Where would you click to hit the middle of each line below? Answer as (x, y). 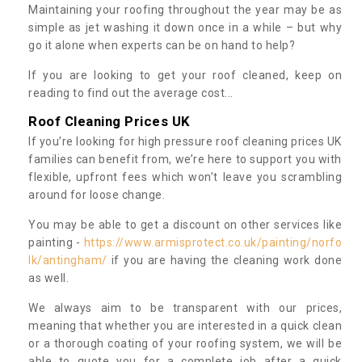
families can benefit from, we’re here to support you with (185, 159)
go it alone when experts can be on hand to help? (162, 45)
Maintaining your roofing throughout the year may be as (185, 9)
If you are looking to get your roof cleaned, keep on (185, 75)
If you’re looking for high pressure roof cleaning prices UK (185, 141)
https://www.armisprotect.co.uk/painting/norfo (213, 242)
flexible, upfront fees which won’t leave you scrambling (185, 177)
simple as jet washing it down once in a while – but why (185, 27)
